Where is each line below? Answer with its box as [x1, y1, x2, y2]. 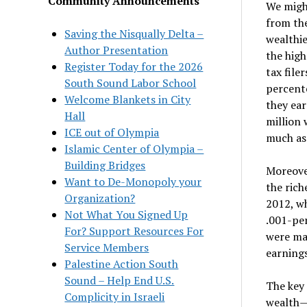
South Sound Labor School [64, 75, 197, 90]
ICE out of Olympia [64, 124, 160, 140]
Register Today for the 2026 [64, 58, 204, 74]
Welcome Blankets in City [64, 91, 191, 107]
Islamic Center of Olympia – [64, 140, 204, 156]
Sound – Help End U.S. [64, 272, 175, 288]
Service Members [64, 239, 149, 255]
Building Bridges [64, 157, 146, 173]
